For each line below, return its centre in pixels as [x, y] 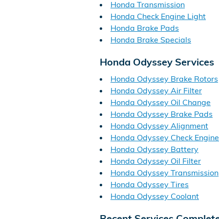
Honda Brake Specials [151, 39]
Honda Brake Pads [145, 28]
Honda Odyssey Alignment [159, 126]
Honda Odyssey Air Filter [156, 90]
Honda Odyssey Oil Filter [156, 161]
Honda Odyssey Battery [154, 149]
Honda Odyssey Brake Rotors [164, 79]
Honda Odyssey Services [157, 62]
